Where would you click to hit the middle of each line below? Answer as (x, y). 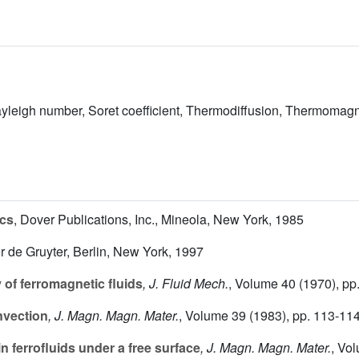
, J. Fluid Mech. (186, 284)
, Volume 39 (212, 316)
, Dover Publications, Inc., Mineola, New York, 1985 (159, 220)
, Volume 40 (262, 284)
